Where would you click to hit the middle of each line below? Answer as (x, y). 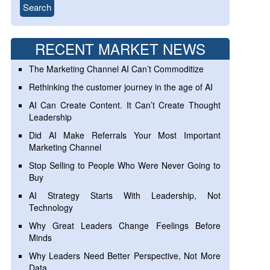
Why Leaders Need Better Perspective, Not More (124, 256)
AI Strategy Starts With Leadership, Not (124, 195)
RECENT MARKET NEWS (120, 49)
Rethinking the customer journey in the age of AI (121, 87)
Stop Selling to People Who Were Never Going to (124, 165)
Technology (51, 207)
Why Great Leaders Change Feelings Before (124, 225)
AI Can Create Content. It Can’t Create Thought (124, 105)
